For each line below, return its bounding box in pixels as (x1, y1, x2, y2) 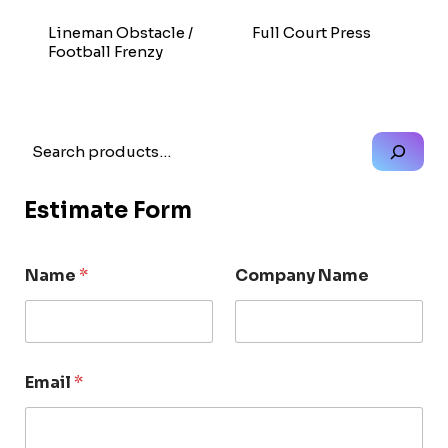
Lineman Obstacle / (47, 23, 193, 43)
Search (23, 132, 76, 152)
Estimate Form (24, 196, 192, 224)
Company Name (235, 264, 369, 286)
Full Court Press (251, 23, 371, 43)
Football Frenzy (47, 42, 163, 62)
